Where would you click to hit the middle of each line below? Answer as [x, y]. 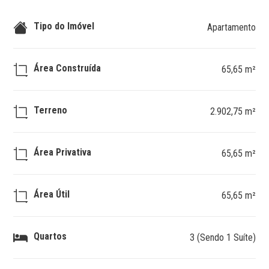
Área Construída [68, 68]
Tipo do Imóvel [64, 26]
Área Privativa [63, 152]
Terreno [51, 110]
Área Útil [52, 194]
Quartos [50, 236]
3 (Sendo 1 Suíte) [222, 237]
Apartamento [231, 27]
